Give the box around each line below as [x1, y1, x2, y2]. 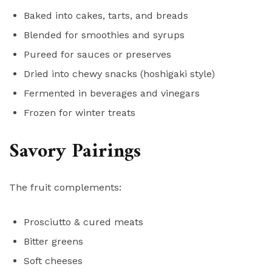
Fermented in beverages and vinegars [24, 87, 200, 100]
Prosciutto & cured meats [24, 216, 143, 228]
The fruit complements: [9, 182, 121, 194]
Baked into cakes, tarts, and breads [24, 10, 188, 22]
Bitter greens [24, 236, 83, 248]
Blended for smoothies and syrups [24, 29, 185, 41]
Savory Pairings [9, 135, 141, 169]
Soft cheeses [24, 255, 83, 267]
